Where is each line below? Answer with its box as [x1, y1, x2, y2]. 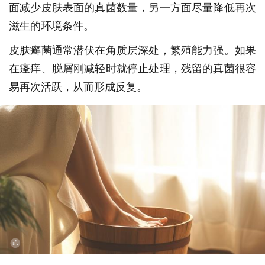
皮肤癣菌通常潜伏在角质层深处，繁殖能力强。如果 [9, 43, 256, 57]
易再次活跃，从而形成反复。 [9, 79, 147, 93]
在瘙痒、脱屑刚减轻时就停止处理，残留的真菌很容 [9, 61, 256, 75]
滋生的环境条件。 [9, 18, 94, 33]
